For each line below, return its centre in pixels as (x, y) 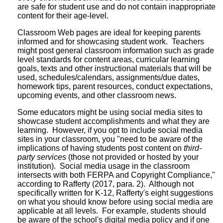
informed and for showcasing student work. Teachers (111, 41)
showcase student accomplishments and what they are (113, 121)
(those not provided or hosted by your (132, 157)
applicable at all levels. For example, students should (112, 211)
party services (42, 157)
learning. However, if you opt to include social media (110, 130)
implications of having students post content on (101, 148)
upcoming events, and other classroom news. (97, 95)
